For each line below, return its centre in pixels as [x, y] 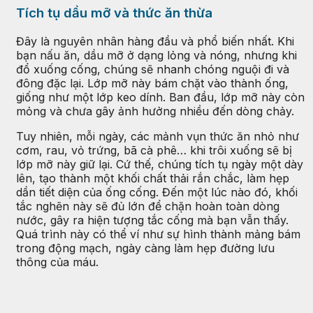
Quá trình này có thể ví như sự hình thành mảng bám [158, 234]
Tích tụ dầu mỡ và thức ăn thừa [114, 13]
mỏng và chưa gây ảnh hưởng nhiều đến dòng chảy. [155, 111]
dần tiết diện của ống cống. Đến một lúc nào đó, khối [157, 192]
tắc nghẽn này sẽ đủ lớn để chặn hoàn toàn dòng [148, 206]
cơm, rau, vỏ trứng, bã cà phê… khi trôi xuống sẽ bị [154, 151]
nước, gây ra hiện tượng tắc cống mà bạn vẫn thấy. [152, 220]
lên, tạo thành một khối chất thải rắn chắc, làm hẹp [153, 179]
